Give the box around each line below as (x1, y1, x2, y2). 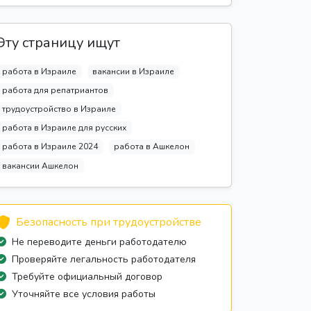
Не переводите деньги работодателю (12, 235, 187, 249)
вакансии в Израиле (92, 65, 175, 77)
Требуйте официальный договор (12, 269, 162, 283)
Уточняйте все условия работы (12, 287, 155, 301)
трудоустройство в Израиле (1, 103, 116, 115)
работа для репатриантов (1, 84, 108, 96)
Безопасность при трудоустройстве (16, 214, 201, 230)
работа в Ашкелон (114, 141, 190, 153)
